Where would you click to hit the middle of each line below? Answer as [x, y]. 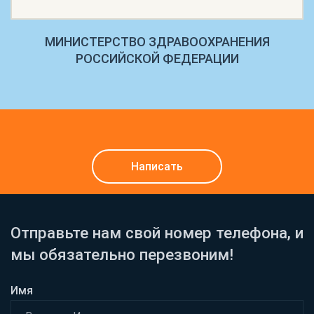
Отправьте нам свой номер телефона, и [157, 232]
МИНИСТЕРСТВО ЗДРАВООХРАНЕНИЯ [157, 41]
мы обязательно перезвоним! [122, 254]
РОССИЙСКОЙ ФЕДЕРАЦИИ [157, 58]
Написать [157, 166]
